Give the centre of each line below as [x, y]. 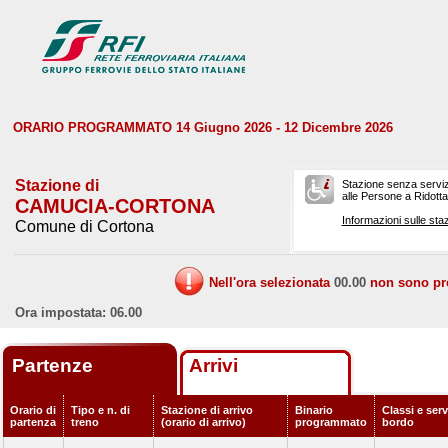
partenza [33, 422]
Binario [314, 410]
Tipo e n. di [100, 410]
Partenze [55, 365]
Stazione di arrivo [207, 410]
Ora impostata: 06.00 [78, 312]
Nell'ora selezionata [271, 282]
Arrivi [213, 365]
